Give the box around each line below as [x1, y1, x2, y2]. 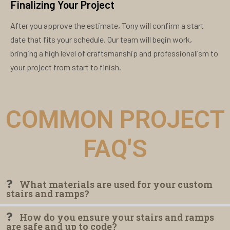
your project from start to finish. [10, 62, 121, 72]
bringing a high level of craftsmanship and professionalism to [10, 48, 218, 59]
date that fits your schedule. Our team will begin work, [10, 34, 192, 45]
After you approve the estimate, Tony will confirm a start [10, 21, 204, 31]
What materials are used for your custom [20, 178, 213, 191]
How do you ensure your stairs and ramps [20, 211, 214, 224]
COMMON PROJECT [5, 105, 225, 135]
